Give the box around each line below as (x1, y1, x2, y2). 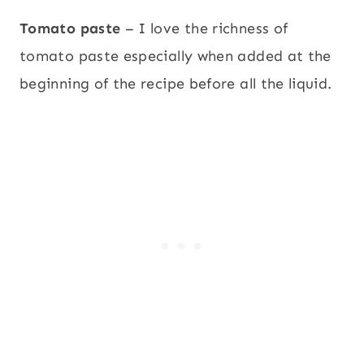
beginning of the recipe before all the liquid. (19, 74, 332, 93)
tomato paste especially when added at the (19, 46, 331, 65)
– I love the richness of (120, 19, 288, 37)
